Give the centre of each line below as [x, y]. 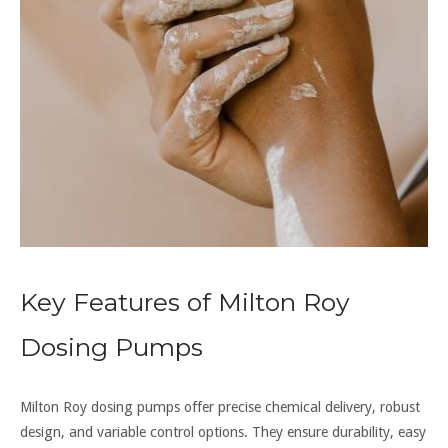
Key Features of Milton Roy [185, 301]
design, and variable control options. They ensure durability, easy [223, 431]
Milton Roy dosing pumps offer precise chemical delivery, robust [220, 406]
